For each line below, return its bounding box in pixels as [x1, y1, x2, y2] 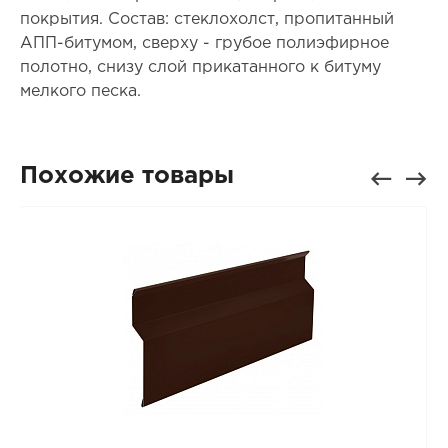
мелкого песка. [19, 84, 141, 100]
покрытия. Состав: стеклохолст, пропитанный [19, 12, 394, 28]
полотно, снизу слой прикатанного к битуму [19, 60, 381, 76]
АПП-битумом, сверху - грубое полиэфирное [19, 36, 389, 52]
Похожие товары [19, 165, 234, 188]
